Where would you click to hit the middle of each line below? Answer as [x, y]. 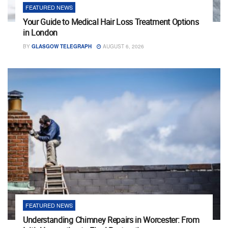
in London [40, 32]
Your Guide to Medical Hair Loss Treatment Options [111, 22]
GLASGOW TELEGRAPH [62, 46]
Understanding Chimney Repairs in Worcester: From [111, 220]
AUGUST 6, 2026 [123, 46]
